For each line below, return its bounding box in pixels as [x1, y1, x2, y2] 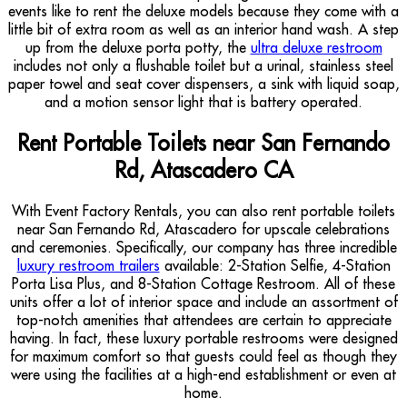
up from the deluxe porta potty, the [25, 37, 251, 56]
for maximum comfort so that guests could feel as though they [10, 346, 397, 365]
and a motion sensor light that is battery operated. [45, 92, 362, 111]
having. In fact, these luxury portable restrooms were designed [9, 328, 398, 347]
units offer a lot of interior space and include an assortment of [9, 292, 398, 311]
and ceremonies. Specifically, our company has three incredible [10, 237, 397, 256]
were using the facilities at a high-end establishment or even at [11, 364, 396, 383]
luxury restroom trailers [16, 255, 160, 274]
